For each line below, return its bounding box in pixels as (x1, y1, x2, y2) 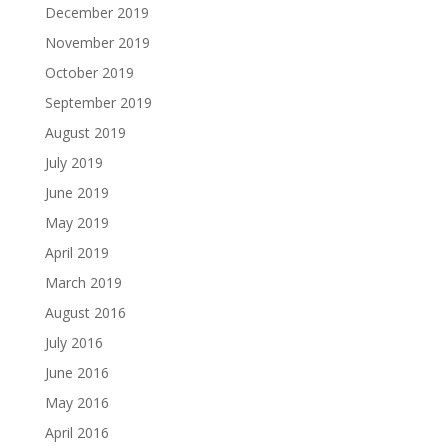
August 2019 (44, 123, 126, 143)
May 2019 (44, 213, 109, 233)
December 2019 (44, 3, 149, 23)
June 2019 (44, 183, 109, 203)
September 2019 (44, 93, 152, 113)
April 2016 (44, 423, 109, 443)
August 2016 (44, 303, 126, 323)
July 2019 (44, 153, 103, 173)
